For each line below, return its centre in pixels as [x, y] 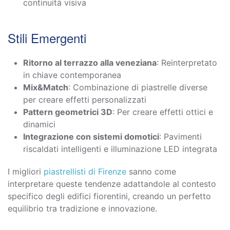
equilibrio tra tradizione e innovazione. [82, 208]
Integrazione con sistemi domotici [91, 136]
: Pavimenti [180, 136]
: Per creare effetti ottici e [163, 112]
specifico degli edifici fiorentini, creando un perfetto [109, 196]
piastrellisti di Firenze [85, 171]
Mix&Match [46, 87]
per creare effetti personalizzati [85, 99]
